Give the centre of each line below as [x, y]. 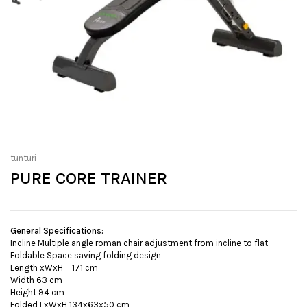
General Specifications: [57, 231]
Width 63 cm [36, 280]
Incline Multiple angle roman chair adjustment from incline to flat [139, 243]
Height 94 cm [37, 293]
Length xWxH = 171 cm [54, 268]
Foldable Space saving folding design [86, 256]
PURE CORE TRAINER [89, 178]
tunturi [23, 158]
